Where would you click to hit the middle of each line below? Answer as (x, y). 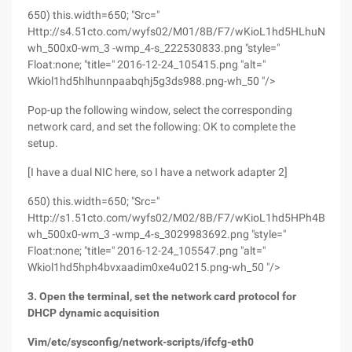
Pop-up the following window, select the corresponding (160, 110)
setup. (43, 143)
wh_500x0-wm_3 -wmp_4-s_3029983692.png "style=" (157, 234)
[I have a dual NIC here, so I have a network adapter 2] (158, 172)
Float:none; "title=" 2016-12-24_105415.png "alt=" (147, 64)
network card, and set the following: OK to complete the (161, 126)
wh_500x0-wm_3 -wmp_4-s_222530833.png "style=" (154, 48)
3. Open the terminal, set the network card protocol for (162, 296)
